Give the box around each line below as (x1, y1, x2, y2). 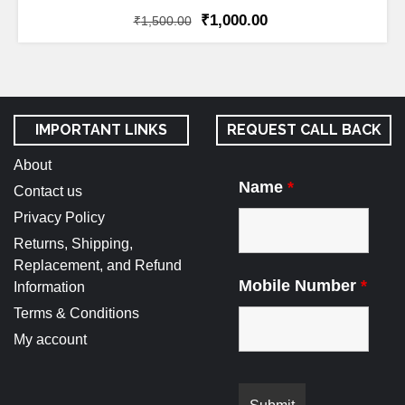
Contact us (14, 184, 82, 200)
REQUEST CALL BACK (226, 121, 381, 139)
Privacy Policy (14, 210, 105, 226)
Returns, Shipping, (14, 236, 133, 252)
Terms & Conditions (14, 306, 139, 322)
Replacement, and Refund (14, 258, 182, 274)
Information (14, 279, 85, 296)
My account (14, 332, 87, 348)
